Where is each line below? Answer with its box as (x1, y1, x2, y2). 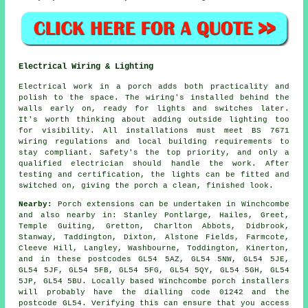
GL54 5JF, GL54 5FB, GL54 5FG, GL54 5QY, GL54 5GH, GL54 (19, 266, 289, 275)
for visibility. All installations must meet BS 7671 (19, 126, 289, 135)
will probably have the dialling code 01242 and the (19, 288, 289, 297)
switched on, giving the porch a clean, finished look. (19, 181, 274, 190)
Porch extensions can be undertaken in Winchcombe (52, 200, 289, 209)
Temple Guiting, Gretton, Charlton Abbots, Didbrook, (19, 222, 289, 231)
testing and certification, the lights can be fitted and (19, 170, 289, 179)
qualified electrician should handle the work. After (19, 159, 289, 168)
